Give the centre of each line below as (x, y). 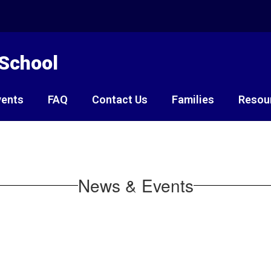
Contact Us (120, 100)
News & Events (135, 185)
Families (193, 100)
